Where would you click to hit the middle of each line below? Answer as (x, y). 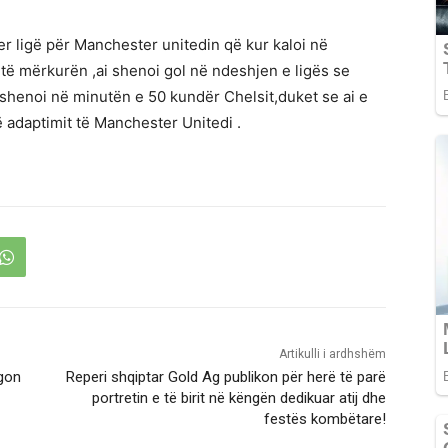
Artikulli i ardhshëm (332, 354)
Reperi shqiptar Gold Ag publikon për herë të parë (225, 377)
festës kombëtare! (324, 419)
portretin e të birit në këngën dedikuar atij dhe (238, 398)
